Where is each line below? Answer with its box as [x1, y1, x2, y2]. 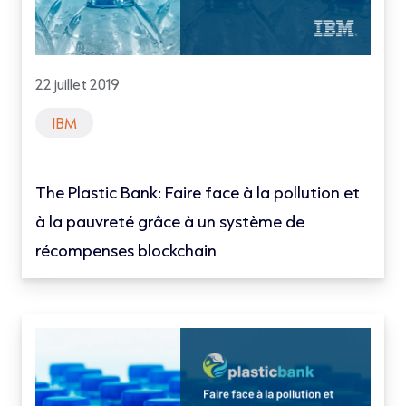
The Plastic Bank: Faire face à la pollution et [35, 180, 360, 203]
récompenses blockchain [35, 238, 217, 261]
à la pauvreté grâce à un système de [35, 209, 304, 232]
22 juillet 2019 [35, 73, 120, 93]
